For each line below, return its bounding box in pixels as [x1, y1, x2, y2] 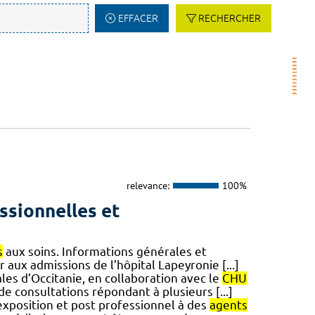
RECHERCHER [198, 13, 261, 24]
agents [209, 298, 247, 312]
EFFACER [117, 13, 158, 24]
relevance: [126, 179, 169, 192]
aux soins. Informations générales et [2, 245, 207, 259]
